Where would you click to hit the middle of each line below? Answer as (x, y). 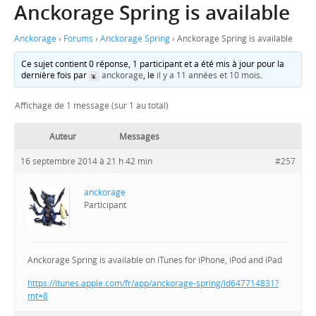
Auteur (63, 136)
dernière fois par (55, 75)
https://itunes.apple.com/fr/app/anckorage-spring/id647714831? (153, 282)
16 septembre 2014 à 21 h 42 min (86, 160)
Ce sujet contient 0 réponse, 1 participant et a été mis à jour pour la (153, 64)
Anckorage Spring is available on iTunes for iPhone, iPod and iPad (155, 259)
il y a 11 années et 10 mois (209, 75)
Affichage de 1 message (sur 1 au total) (92, 105)
